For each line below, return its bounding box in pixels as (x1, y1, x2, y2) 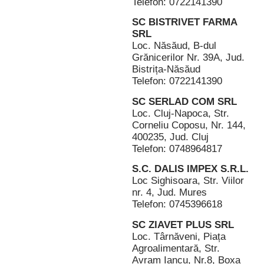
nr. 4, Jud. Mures (132, 187, 207, 199)
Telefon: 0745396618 (132, 199, 222, 210)
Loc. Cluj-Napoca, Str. (132, 107, 229, 119)
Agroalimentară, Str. (132, 242, 220, 254)
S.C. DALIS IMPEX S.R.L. (132, 163, 249, 175)
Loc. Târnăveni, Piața (132, 230, 226, 242)
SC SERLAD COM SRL (132, 95, 237, 107)
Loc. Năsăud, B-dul (132, 40, 216, 52)
